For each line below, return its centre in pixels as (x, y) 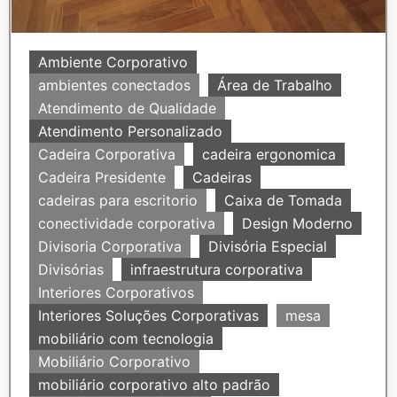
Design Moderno (297, 224)
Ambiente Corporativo (113, 62)
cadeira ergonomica (269, 155)
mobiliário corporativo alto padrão (154, 385)
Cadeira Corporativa (107, 155)
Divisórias (71, 270)
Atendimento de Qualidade (127, 109)
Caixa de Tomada (283, 201)
